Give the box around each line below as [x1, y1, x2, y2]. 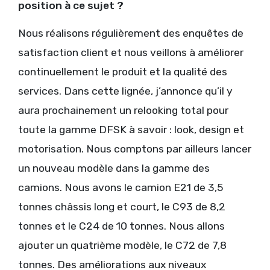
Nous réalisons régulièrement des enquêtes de [18, 27, 243, 39]
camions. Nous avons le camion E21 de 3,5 [18, 181, 223, 193]
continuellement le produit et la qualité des [18, 65, 227, 78]
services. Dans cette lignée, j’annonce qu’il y [18, 84, 233, 97]
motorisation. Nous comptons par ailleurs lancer [18, 142, 251, 155]
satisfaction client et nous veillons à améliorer [18, 46, 243, 58]
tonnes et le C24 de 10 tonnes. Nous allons [18, 219, 225, 232]
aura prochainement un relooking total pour [18, 104, 228, 116]
